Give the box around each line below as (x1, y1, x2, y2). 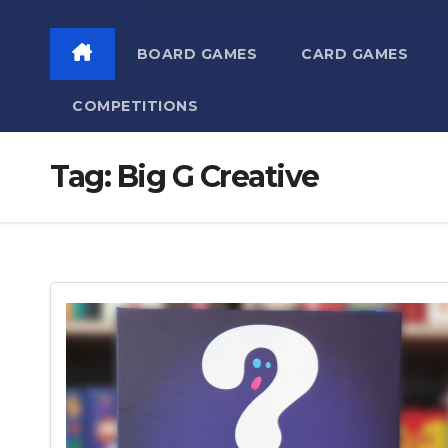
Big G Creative (116, 158, 319, 195)
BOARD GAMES (136, 45, 257, 63)
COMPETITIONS (72, 97, 198, 115)
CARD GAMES (301, 45, 408, 63)
